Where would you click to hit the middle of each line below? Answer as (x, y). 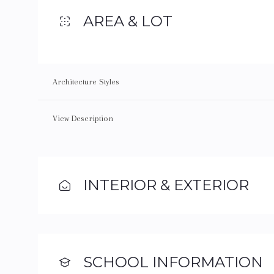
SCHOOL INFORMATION (173, 262)
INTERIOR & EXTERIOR (166, 185)
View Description (83, 118)
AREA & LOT (128, 21)
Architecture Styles (86, 82)
